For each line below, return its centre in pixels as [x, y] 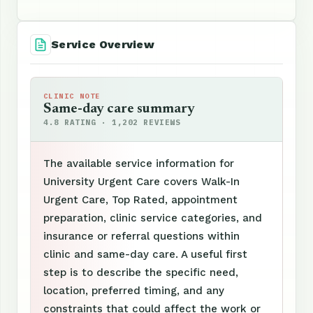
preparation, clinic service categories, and [153, 218]
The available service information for [139, 163]
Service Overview [103, 44]
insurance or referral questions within [141, 236]
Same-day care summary [119, 109]
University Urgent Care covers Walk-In [141, 181]
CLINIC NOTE [72, 96]
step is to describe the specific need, [141, 272]
